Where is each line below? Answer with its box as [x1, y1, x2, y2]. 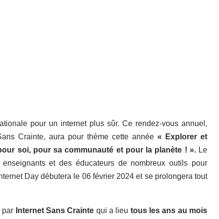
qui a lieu [96, 206, 131, 215]
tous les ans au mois [130, 206, 208, 215]
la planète [146, 145, 182, 154]
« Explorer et [153, 132, 208, 141]
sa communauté [53, 145, 114, 154]
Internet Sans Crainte [13, 206, 96, 215]
